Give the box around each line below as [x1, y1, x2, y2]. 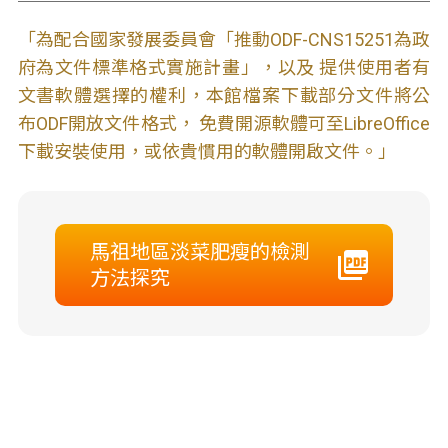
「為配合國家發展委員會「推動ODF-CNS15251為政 [17, 29, 431, 50]
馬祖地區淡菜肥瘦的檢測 [89, 240, 310, 264]
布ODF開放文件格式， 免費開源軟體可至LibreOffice [17, 113, 431, 134]
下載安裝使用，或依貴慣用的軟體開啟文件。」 [17, 141, 396, 162]
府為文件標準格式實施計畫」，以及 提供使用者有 [17, 57, 431, 78]
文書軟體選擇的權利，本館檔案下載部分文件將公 [17, 85, 431, 106]
